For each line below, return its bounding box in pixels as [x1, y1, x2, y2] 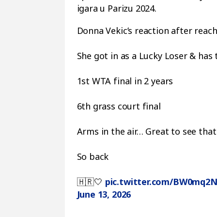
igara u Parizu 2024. [77, 2, 156, 14]
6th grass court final [77, 100, 161, 112]
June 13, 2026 [77, 188, 131, 200]
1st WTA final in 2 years [77, 75, 173, 87]
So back [77, 151, 109, 162]
